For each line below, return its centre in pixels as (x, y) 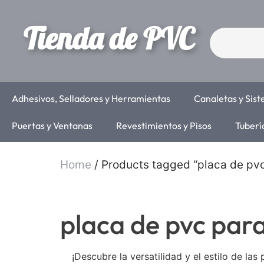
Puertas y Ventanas (52, 126)
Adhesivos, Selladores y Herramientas (91, 98)
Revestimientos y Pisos (164, 126)
